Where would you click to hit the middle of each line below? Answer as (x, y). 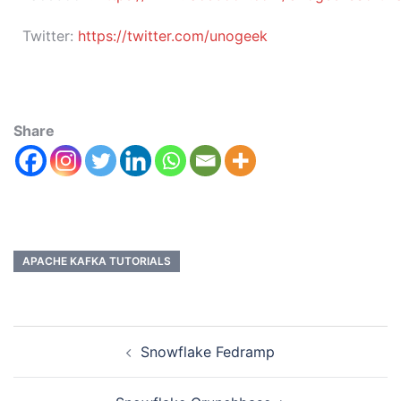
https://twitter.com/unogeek (173, 36)
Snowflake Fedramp (208, 352)
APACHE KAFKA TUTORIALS (97, 261)
